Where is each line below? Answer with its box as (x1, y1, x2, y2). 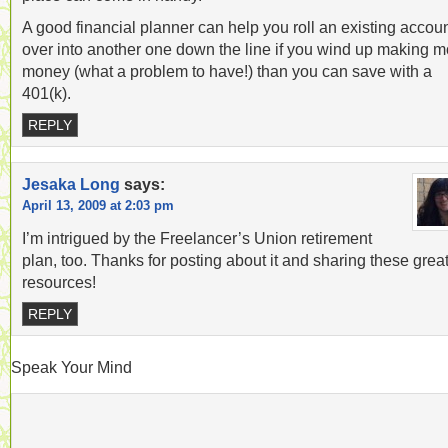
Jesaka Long (22, 175, 120, 193)
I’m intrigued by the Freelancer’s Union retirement (22, 229, 372, 247)
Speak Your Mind (11, 358, 132, 376)
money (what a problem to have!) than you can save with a (22, 62, 432, 80)
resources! (22, 273, 96, 291)
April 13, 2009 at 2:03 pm (22, 198, 174, 213)
